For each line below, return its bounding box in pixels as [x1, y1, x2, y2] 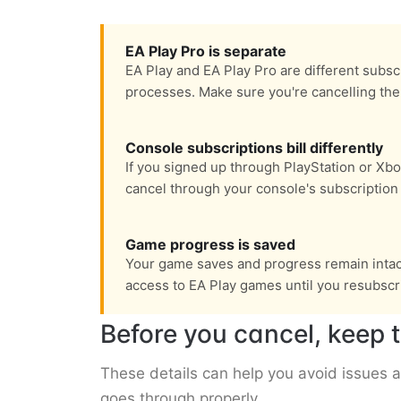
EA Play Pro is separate [125, 42, 286, 61]
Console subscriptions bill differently [125, 139, 383, 158]
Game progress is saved [125, 235, 295, 254]
